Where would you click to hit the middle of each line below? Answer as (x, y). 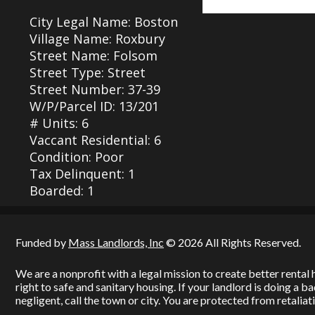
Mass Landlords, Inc (116, 242)
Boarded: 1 (62, 191)
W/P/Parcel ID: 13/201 (94, 106)
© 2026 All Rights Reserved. (232, 242)
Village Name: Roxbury (97, 39)
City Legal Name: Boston (104, 22)
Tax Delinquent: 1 (82, 174)
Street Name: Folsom (94, 56)
